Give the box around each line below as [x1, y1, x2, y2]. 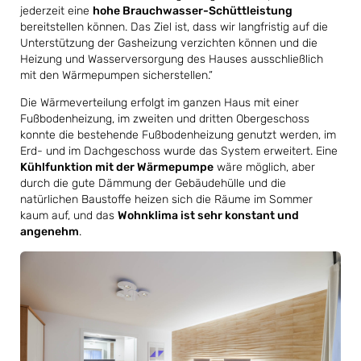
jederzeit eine [20, 3, 93, 18]
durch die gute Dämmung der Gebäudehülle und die [20, 176, 286, 190]
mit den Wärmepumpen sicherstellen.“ [20, 68, 213, 82]
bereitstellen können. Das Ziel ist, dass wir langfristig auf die [20, 19, 328, 34]
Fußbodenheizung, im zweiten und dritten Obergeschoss [20, 111, 309, 126]
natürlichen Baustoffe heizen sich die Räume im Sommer [20, 192, 313, 206]
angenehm [20, 224, 79, 239]
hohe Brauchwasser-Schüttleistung [93, 3, 293, 18]
